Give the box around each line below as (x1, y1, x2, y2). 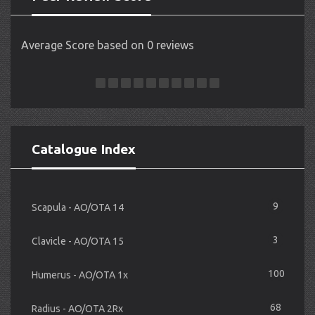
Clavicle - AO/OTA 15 (32, 235, 124, 247)
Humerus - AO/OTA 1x (32, 269, 128, 281)
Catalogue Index (32, 141, 136, 157)
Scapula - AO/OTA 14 (32, 201, 124, 213)
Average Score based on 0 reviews (21, 38, 194, 51)
